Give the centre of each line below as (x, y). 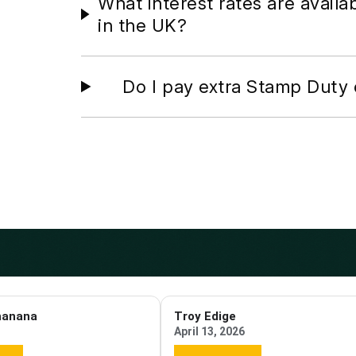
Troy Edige (205, 316)
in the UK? (143, 25)
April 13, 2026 (210, 331)
